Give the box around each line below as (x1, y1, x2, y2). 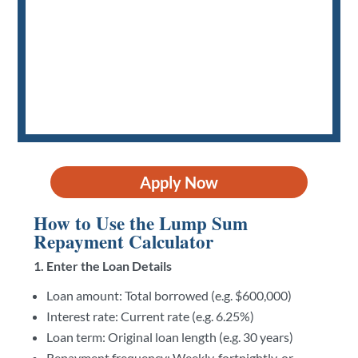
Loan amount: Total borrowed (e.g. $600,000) (46, 287, 292, 303)
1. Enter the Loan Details (34, 257, 173, 273)
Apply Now (139, 172, 218, 192)
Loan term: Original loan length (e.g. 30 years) (46, 328, 294, 344)
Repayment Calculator (34, 227, 214, 255)
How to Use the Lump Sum (34, 209, 249, 237)
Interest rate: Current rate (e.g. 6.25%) (46, 308, 255, 324)
